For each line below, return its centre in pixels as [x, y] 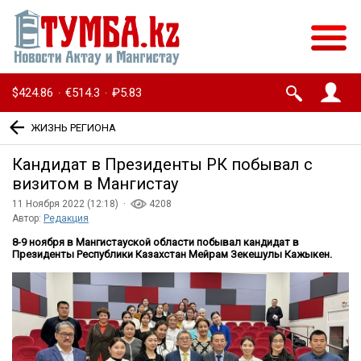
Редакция [66, 219]
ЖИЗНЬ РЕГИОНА [73, 127]
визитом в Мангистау [95, 184]
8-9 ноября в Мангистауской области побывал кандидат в [156, 243]
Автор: [28, 219]
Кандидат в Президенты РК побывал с [162, 165]
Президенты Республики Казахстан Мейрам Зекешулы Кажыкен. [172, 255]
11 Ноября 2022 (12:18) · [71, 204]
